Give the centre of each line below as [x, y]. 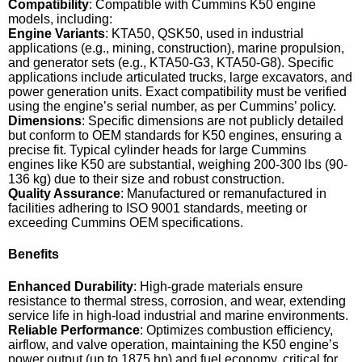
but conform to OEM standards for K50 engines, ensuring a [175, 136]
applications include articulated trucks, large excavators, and [180, 78]
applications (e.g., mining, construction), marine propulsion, [176, 48]
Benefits [34, 255]
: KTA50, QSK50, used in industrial [204, 34]
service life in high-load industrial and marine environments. [178, 315]
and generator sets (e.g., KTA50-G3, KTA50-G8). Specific [171, 63]
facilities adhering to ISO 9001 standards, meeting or [158, 208]
